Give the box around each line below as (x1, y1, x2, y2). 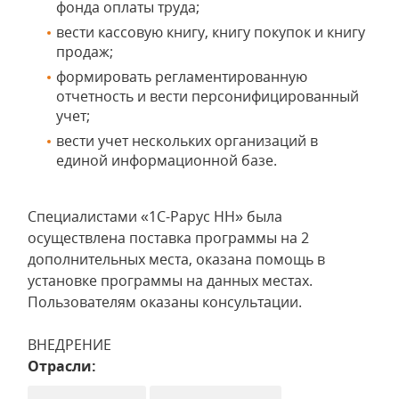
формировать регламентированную (56, 67, 307, 86)
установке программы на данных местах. (28, 271, 313, 290)
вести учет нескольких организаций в (56, 131, 318, 151)
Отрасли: (28, 356, 96, 376)
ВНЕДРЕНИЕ (28, 335, 111, 354)
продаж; (56, 42, 113, 61)
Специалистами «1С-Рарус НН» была (28, 207, 282, 226)
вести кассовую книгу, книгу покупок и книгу (56, 22, 365, 42)
